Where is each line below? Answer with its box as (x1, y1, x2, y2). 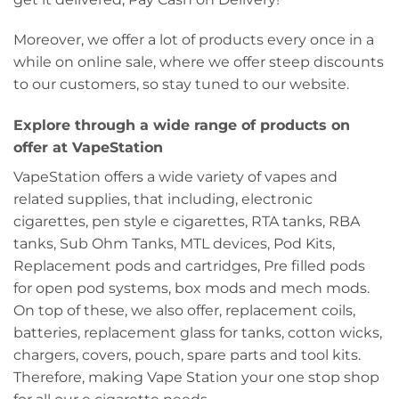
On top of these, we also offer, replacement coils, (13, 302, 355, 320)
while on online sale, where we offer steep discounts (13, 53, 384, 71)
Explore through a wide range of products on (13, 117, 350, 134)
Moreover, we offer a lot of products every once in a (13, 31, 374, 49)
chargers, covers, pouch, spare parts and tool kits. (13, 346, 361, 364)
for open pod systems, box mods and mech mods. (13, 280, 370, 297)
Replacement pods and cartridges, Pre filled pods (13, 257, 365, 275)
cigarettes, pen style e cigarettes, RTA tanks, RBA (13, 213, 360, 231)
